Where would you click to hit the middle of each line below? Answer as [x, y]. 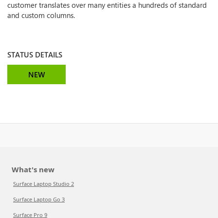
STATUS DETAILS [35, 54]
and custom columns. [41, 15]
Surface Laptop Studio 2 [44, 184]
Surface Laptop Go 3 [39, 199]
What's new [33, 169]
